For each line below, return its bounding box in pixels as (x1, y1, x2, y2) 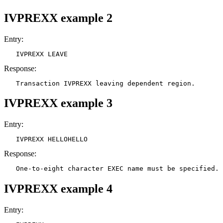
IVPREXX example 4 (4, 182, 112, 196)
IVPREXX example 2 (4, 11, 112, 24)
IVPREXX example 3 (4, 97, 112, 110)
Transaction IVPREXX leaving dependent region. (4, 79, 195, 87)
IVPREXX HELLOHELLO (4, 135, 88, 143)
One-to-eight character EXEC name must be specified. (4, 165, 219, 173)
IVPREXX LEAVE (4, 50, 68, 58)
